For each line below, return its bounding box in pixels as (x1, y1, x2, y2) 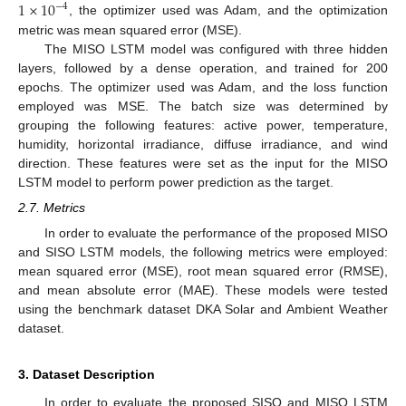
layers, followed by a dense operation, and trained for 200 (18, 60, 388, 75)
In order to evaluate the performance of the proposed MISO (43, 226, 388, 241)
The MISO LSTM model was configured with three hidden (43, 41, 388, 56)
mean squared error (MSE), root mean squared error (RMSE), (18, 264, 388, 279)
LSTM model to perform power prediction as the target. (18, 174, 333, 189)
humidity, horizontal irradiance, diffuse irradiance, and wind (18, 136, 388, 151)
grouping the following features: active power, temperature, (18, 117, 388, 132)
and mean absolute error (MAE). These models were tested (18, 283, 388, 298)
